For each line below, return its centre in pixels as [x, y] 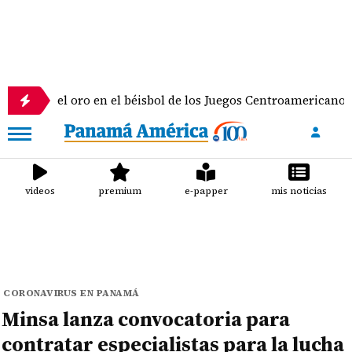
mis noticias [299, 191]
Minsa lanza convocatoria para [146, 319]
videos [40, 191]
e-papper [206, 191]
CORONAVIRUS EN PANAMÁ [71, 293]
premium [120, 191]
